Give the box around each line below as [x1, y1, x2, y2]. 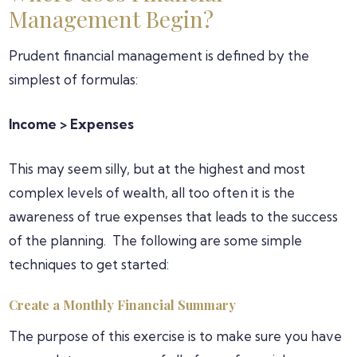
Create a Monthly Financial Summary [9, 296, 240, 313]
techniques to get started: [9, 256, 170, 273]
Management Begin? [9, 4, 214, 33]
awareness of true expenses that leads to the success [9, 208, 339, 225]
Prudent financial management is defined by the [9, 47, 310, 64]
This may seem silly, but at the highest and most [9, 160, 306, 177]
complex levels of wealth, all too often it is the [9, 184, 296, 201]
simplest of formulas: [9, 71, 139, 88]
